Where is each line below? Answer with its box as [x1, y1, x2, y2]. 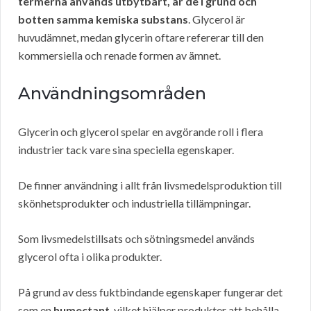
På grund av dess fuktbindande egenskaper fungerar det [18, 285, 283, 299]
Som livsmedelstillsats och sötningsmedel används [18, 232, 255, 246]
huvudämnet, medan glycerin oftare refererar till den [18, 31, 264, 44]
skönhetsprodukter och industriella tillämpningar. [18, 196, 251, 210]
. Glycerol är [188, 12, 245, 26]
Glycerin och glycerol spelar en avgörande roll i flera [18, 125, 263, 139]
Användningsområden [18, 83, 206, 104]
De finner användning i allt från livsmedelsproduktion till [18, 178, 282, 192]
